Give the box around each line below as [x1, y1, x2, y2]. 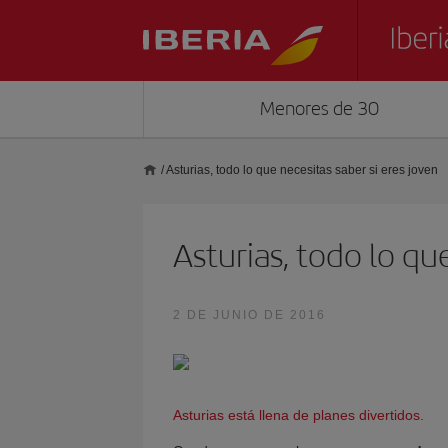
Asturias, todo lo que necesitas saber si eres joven [165, 163, 438, 177]
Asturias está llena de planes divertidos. [172, 407, 424, 423]
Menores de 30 [259, 97, 379, 120]
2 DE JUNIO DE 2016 [172, 308, 326, 322]
